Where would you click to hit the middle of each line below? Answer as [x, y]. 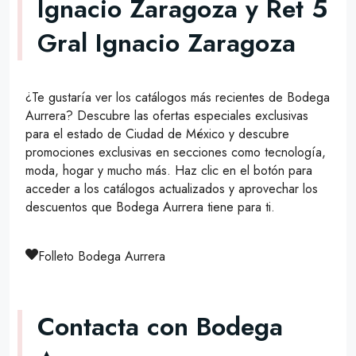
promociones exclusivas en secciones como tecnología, [176, 152]
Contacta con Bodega [160, 327]
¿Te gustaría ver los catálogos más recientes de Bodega [178, 97]
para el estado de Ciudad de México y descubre [157, 133]
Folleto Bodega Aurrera [102, 256]
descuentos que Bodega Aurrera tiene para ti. [150, 207]
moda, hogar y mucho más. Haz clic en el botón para [169, 170]
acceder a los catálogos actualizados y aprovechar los [172, 188]
